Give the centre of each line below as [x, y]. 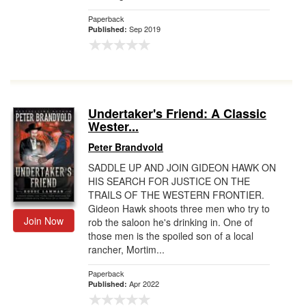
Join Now [44, 221]
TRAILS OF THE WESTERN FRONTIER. [176, 195]
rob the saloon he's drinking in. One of [170, 222]
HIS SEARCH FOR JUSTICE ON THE [169, 181]
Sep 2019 [145, 29]
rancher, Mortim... [126, 249]
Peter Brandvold [126, 147]
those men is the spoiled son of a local [171, 236]
